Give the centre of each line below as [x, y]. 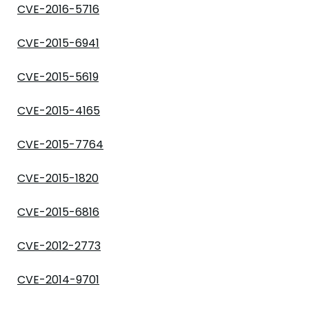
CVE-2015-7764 [60, 144]
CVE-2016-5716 [58, 9]
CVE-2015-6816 [58, 212]
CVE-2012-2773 [59, 246]
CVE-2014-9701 [58, 280]
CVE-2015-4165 [59, 111]
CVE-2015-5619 [58, 77]
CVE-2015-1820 [58, 178]
